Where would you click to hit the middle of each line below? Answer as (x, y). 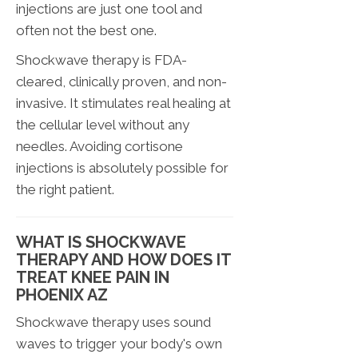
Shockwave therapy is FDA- (101, 60)
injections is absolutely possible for (122, 168)
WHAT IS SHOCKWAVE (101, 243)
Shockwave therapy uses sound (113, 322)
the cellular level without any (103, 125)
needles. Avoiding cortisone (99, 147)
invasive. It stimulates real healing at (123, 103)
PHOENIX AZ (62, 295)
